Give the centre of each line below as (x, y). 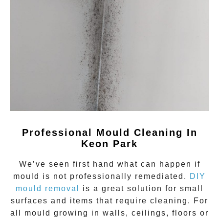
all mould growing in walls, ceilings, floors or (109, 213)
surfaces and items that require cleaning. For (109, 200)
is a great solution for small (142, 188)
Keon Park (109, 143)
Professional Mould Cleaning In (109, 132)
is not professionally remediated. (115, 176)
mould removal (48, 188)
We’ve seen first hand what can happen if (109, 164)
